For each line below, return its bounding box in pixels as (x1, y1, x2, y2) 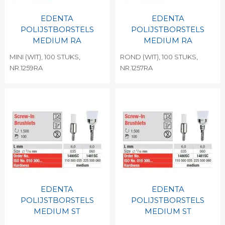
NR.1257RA (120, 64, 153, 72)
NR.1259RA (9, 64, 43, 72)
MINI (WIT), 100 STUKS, (9, 53, 80, 61)
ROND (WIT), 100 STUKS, (120, 53, 198, 61)
